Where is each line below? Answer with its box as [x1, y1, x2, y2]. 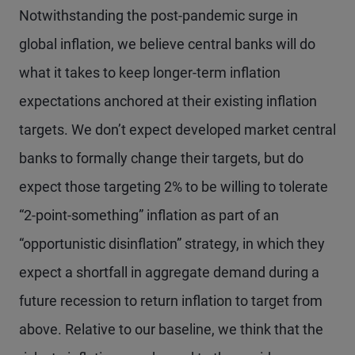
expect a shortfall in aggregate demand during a [19, 264, 319, 281]
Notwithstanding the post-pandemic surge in [19, 7, 298, 24]
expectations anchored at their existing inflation [19, 93, 317, 109]
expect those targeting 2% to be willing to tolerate [19, 178, 328, 195]
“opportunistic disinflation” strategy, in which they [19, 235, 325, 252]
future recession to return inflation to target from [19, 292, 323, 309]
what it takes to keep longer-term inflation [19, 64, 281, 81]
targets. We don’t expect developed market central [19, 121, 336, 138]
